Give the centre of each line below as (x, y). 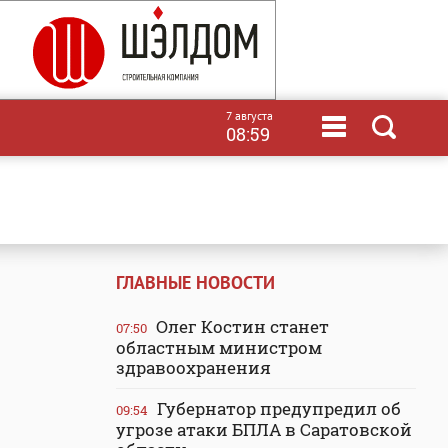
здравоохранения (193, 367)
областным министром (219, 347)
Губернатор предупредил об (277, 408)
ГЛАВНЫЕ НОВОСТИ (195, 282)
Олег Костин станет (240, 326)
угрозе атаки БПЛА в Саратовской (264, 429)
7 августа (249, 115)
